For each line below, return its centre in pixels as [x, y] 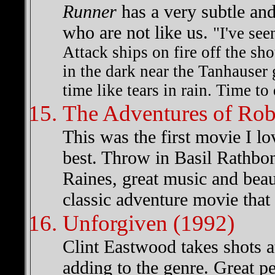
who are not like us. [138, 32]
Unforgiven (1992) [149, 223]
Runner [90, 11]
